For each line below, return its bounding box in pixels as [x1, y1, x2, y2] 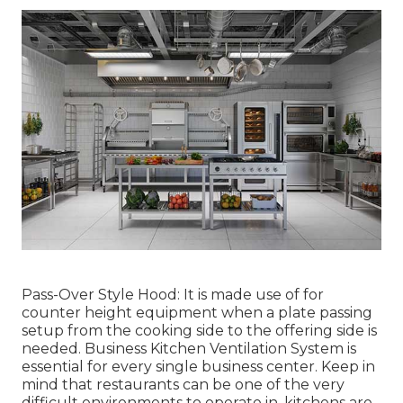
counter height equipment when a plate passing [22, 303, 372, 321]
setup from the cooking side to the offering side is [22, 321, 377, 339]
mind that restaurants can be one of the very [22, 375, 345, 393]
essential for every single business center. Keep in [22, 357, 375, 375]
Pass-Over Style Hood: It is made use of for [22, 285, 324, 303]
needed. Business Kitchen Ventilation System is [22, 339, 356, 357]
